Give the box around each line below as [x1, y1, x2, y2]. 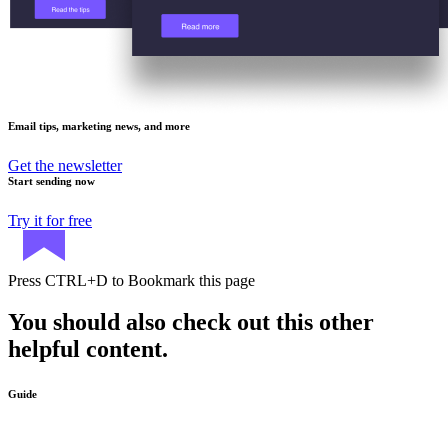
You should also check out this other [8, 309, 374, 336]
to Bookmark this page [108, 271, 255, 289]
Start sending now [8, 174, 95, 187]
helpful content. [8, 336, 168, 363]
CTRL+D [45, 271, 108, 289]
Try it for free [8, 211, 92, 229]
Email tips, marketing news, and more [8, 119, 190, 132]
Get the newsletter [8, 156, 122, 174]
